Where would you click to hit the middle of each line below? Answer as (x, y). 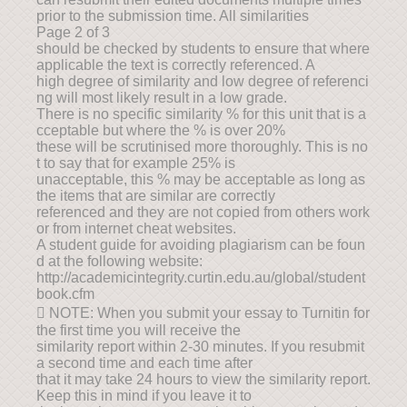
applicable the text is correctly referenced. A (176, 65)
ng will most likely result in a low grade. (162, 98)
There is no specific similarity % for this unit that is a (201, 114)
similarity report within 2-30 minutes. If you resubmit (200, 347)
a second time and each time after (144, 363)
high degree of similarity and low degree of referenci (203, 81)
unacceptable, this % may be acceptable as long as (201, 179)
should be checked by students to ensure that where (203, 49)
